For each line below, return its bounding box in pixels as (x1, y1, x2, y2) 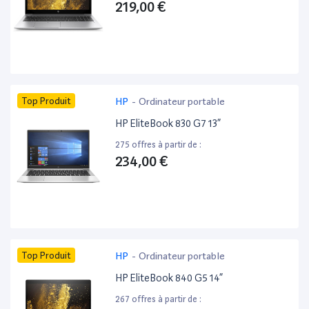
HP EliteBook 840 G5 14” (115, 272, 223, 285)
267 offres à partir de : (115, 294, 202, 305)
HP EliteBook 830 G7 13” (115, 117, 221, 130)
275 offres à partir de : (115, 139, 202, 150)
